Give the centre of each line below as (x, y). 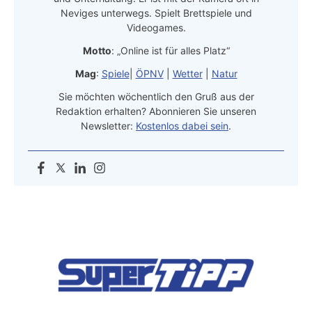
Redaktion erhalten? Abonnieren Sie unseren (156, 111)
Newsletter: (108, 125)
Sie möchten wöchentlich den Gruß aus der (156, 96)
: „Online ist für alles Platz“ (170, 50)
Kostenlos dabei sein (182, 125)
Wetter (187, 73)
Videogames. (156, 27)
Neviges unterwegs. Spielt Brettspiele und (156, 13)
